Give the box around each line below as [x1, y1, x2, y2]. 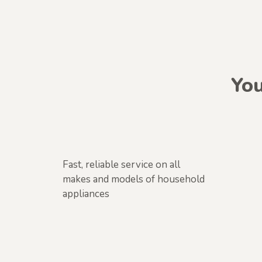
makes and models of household [63, 172, 205, 186]
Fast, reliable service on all [63, 157, 180, 171]
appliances [63, 187, 109, 201]
